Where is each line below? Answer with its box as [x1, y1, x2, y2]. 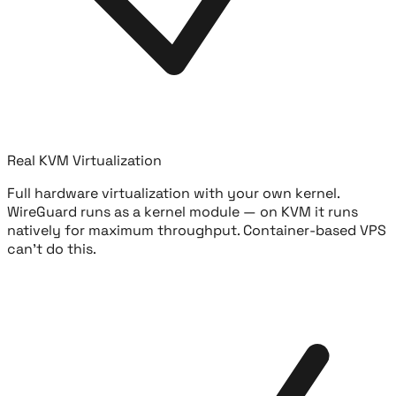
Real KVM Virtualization [7, 151, 162, 171]
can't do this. [7, 240, 96, 259]
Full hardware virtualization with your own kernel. [7, 184, 339, 203]
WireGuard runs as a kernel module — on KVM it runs [7, 202, 358, 222]
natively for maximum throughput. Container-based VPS [7, 221, 386, 240]
